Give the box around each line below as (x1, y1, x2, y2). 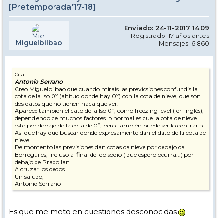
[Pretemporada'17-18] (9, 2, 96, 12)
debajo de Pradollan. (15, 158, 71, 165)
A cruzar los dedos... (15, 165, 69, 173)
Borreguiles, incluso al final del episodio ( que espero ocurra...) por (15, 151, 194, 158)
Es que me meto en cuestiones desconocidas (9, 207, 177, 216)
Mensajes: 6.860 (159, 39, 209, 47)
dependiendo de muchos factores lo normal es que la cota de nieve (15, 114, 197, 122)
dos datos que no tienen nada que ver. (15, 100, 119, 107)
